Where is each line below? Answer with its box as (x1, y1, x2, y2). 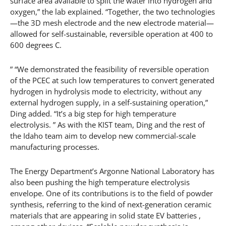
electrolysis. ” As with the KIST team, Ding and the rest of (10, 119, 205, 130)
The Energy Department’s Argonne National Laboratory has (10, 165, 214, 176)
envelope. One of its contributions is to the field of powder (10, 188, 213, 198)
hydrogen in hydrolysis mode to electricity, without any (10, 86, 202, 96)
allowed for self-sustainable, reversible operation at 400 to (10, 28, 213, 39)
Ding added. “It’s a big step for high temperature (10, 108, 176, 119)
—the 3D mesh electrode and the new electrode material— (10, 17, 214, 28)
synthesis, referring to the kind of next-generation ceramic (10, 199, 211, 209)
